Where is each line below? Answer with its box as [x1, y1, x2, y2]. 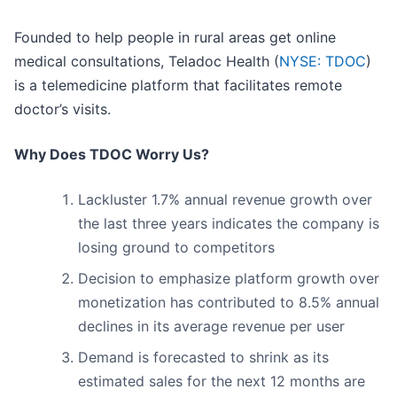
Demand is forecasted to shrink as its [78, 348, 329, 367]
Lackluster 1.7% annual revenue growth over [78, 191, 372, 209]
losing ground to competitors [78, 238, 275, 257]
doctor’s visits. [14, 100, 111, 119]
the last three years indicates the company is [78, 214, 379, 233]
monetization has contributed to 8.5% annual [78, 293, 379, 312]
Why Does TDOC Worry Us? [14, 145, 209, 164]
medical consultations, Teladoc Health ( [14, 52, 279, 71]
